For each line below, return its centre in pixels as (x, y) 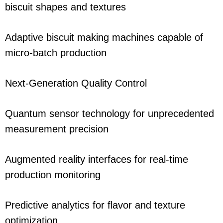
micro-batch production (56, 53)
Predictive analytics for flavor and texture (95, 205)
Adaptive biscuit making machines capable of (104, 38)
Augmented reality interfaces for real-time (97, 160)
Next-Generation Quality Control (76, 83)
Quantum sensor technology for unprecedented (110, 114)
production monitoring (53, 175)
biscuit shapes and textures (65, 7)
